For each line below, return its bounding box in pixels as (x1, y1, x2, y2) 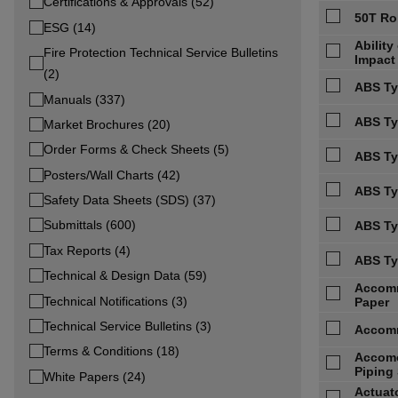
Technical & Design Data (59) (44, 268, 207, 283)
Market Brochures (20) (44, 116, 171, 131)
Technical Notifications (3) (44, 293, 187, 308)
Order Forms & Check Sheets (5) (44, 142, 229, 157)
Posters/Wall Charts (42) (44, 167, 180, 182)
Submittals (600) (44, 218, 136, 233)
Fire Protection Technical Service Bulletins (43, 45, 278, 60)
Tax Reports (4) (44, 243, 131, 258)
